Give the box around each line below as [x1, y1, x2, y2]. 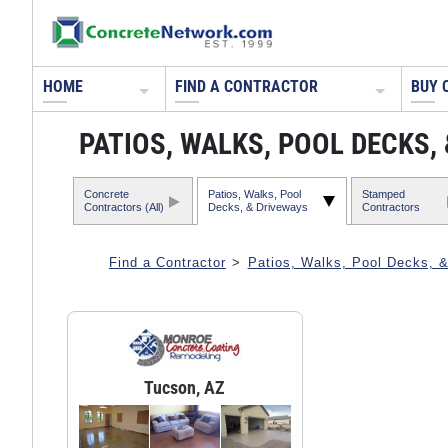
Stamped [361, 187, 405, 200]
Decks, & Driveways [207, 200, 308, 213]
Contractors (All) [83, 200, 164, 213]
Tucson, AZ [144, 377, 226, 399]
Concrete [83, 187, 129, 200]
